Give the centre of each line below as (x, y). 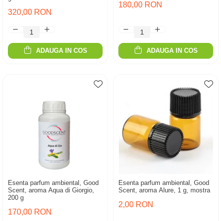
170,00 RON (30, 212)
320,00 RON (30, 12)
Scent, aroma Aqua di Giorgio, (51, 190)
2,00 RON (136, 204)
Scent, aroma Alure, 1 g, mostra (164, 190)
